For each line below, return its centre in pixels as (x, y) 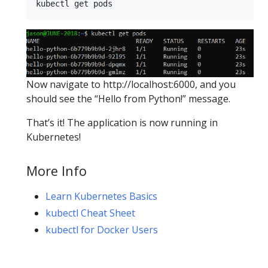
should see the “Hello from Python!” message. (128, 98)
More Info (57, 170)
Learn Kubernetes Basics (101, 196)
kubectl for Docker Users (102, 229)
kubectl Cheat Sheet (90, 213)
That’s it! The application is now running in (122, 122)
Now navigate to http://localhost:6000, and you (131, 84)
